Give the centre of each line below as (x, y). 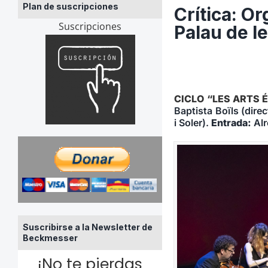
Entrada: (232, 123)
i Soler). (193, 123)
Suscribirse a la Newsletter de (87, 227)
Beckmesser (50, 237)
